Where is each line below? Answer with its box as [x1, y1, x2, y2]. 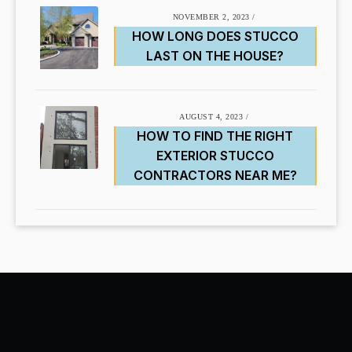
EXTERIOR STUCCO [156, 148, 274, 164]
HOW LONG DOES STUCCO [131, 28, 299, 45]
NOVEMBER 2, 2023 [172, 13, 250, 22]
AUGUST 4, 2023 [179, 112, 244, 122]
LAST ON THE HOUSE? [146, 48, 284, 64]
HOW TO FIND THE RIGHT [137, 128, 294, 145]
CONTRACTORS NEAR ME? [133, 167, 297, 184]
